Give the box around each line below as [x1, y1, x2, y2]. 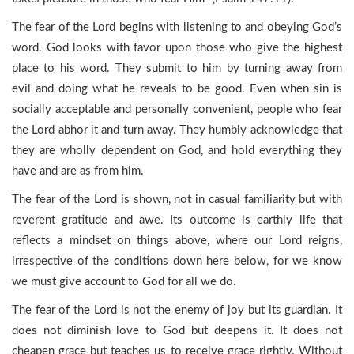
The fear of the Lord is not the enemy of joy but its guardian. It [12, 304, 342, 316]
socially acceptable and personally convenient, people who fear [12, 104, 342, 115]
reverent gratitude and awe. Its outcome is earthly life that [12, 214, 342, 226]
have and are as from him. [12, 165, 144, 177]
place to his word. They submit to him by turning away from [12, 62, 342, 74]
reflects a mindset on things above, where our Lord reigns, [12, 235, 342, 247]
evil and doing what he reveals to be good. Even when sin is [12, 83, 342, 95]
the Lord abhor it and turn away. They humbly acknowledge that [12, 124, 342, 136]
